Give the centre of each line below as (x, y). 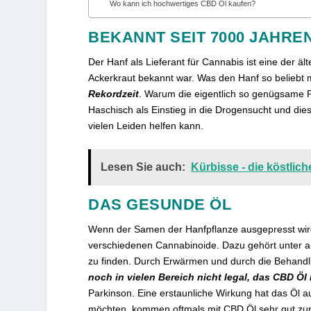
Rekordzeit (114, 93)
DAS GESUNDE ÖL (160, 205)
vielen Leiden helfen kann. (146, 125)
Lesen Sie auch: (143, 167)
